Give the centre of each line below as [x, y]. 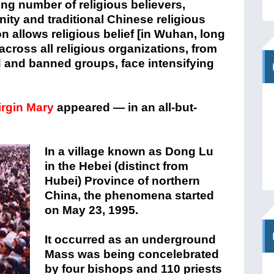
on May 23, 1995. [91, 210]
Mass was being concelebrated [132, 254]
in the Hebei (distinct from [117, 166]
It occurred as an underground [130, 239]
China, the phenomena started [129, 195]
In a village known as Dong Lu [129, 151]
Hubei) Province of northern [122, 181]
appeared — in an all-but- [125, 107]
